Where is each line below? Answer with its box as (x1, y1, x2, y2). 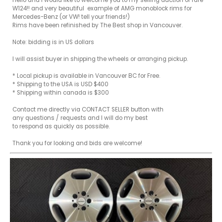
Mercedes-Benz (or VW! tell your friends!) (12, 13, 130, 21)
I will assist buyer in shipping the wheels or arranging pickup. (12, 55, 188, 63)
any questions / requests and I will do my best (12, 114, 148, 122)
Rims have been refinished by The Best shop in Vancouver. (12, 21, 182, 30)
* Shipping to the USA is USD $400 (12, 80, 109, 89)
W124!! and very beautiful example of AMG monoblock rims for (12, 4, 192, 13)
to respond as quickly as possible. (12, 122, 110, 131)
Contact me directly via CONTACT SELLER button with (12, 106, 164, 114)
